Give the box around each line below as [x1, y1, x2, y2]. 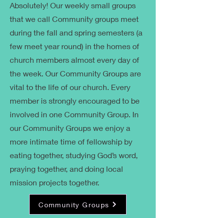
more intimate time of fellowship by [10, 137, 132, 146]
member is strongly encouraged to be [10, 96, 140, 105]
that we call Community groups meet [10, 14, 139, 23]
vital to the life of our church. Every [10, 82, 130, 91]
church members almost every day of [10, 55, 139, 64]
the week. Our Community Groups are [10, 69, 141, 78]
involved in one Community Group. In [10, 109, 139, 119]
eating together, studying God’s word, [10, 150, 138, 160]
